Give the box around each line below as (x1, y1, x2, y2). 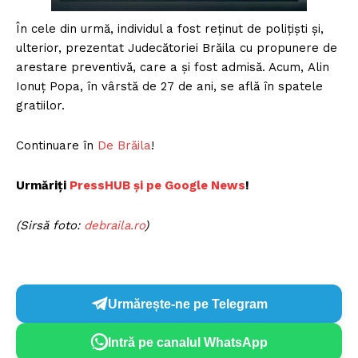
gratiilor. (16, 98, 65, 113)
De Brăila (97, 138, 151, 153)
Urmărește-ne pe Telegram (108, 296, 268, 311)
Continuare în (16, 138, 97, 153)
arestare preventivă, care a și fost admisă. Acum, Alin (16, 60, 329, 75)
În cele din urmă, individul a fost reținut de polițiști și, (16, 22, 324, 37)
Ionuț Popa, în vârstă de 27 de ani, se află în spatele (16, 79, 323, 94)
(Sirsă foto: (16, 218, 84, 233)
